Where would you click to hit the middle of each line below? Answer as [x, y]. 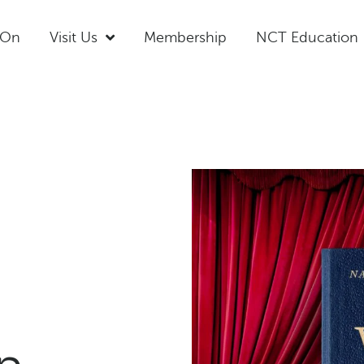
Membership [185, 37]
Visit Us [73, 37]
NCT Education [307, 37]
